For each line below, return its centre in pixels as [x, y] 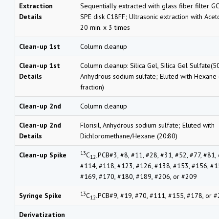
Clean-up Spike [43, 155]
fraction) [92, 87]
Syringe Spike [40, 195]
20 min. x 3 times [105, 27]
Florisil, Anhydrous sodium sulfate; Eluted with [147, 125]
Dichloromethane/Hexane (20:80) [129, 136]
